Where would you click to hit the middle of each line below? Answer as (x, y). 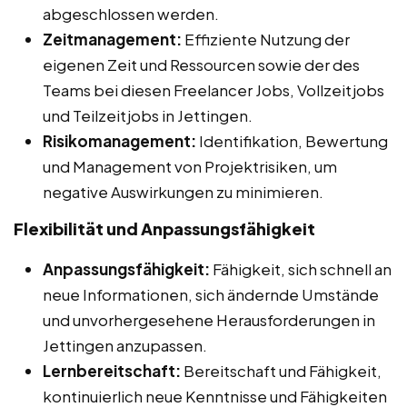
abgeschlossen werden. (131, 13)
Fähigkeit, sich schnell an (301, 268)
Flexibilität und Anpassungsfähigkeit (164, 228)
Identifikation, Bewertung (292, 140)
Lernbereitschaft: (112, 370)
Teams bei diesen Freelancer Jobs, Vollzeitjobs (213, 89)
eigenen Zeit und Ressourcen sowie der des (201, 64)
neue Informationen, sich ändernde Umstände (211, 294)
